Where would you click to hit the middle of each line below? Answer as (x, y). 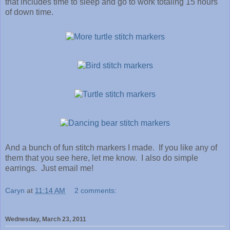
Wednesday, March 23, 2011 (46, 219)
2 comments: (96, 190)
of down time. (29, 12)
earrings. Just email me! (49, 168)
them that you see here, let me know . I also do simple (102, 158)
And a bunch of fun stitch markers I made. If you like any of (111, 148)
